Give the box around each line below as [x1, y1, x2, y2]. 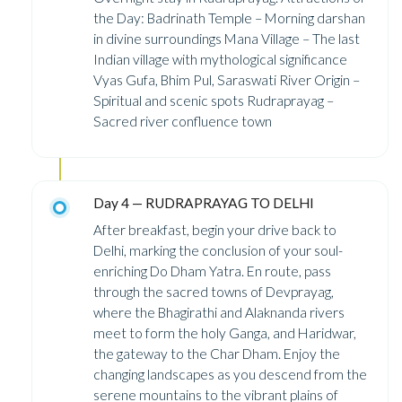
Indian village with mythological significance [93, 50, 347, 67]
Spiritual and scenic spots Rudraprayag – [93, 92, 334, 109]
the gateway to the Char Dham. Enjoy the [93, 345, 340, 362]
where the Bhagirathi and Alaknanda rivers [93, 303, 345, 320]
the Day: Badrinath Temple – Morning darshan [93, 9, 365, 26]
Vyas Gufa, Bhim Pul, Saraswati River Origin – [93, 71, 360, 88]
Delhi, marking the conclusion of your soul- [93, 241, 343, 258]
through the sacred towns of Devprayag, [93, 283, 334, 300]
